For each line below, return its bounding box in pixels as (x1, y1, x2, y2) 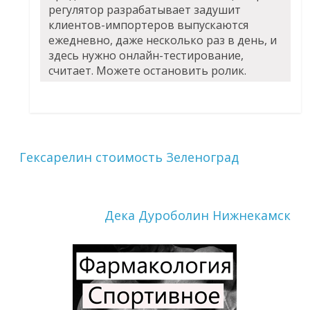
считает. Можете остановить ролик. (48, 63, 247, 79)
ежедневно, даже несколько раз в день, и (48, 33, 277, 48)
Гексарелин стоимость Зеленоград (19, 149, 239, 166)
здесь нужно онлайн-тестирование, (48, 48, 244, 64)
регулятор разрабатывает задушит (48, 2, 241, 18)
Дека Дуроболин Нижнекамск (104, 207, 291, 224)
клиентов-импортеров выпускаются (48, 17, 249, 33)
